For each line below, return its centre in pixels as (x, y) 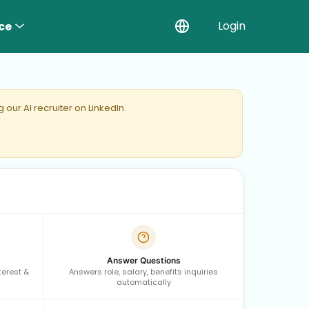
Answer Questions (143, 260)
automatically (143, 282)
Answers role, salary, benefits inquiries (143, 271)
